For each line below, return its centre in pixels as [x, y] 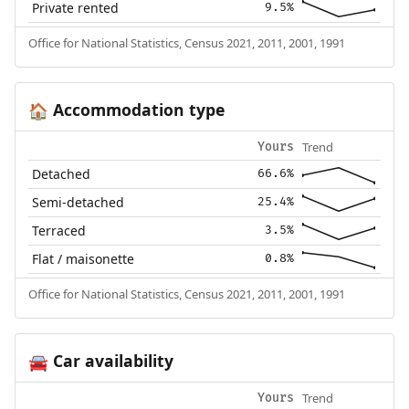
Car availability [110, 360]
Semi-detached [79, 202]
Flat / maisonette [84, 258]
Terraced [59, 230]
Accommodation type [136, 109]
